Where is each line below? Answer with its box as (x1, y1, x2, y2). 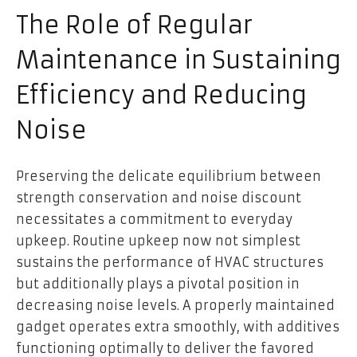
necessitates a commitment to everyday (16, 210, 292, 227)
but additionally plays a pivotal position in (16, 275, 300, 292)
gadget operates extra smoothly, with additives (16, 318, 339, 335)
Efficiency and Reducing (16, 80, 307, 110)
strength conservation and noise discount (16, 189, 301, 206)
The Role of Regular (16, 10, 253, 40)
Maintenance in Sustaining (16, 45, 341, 75)
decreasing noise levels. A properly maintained (16, 296, 335, 313)
